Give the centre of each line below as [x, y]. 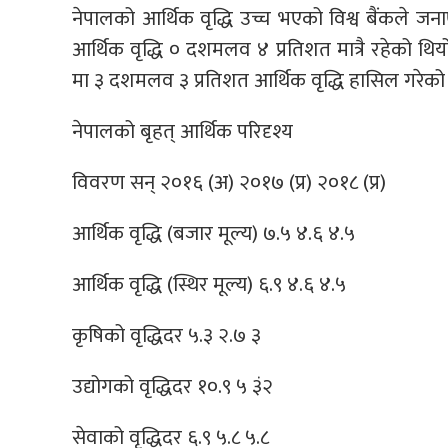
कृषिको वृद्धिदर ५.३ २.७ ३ [166, 336]
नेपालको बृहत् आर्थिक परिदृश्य [182, 132]
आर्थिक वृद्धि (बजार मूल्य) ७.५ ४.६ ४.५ [213, 234]
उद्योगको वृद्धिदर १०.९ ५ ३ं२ [172, 387]
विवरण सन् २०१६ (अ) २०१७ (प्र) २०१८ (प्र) [229, 183]
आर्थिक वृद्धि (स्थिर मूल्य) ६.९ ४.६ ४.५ [209, 285]
